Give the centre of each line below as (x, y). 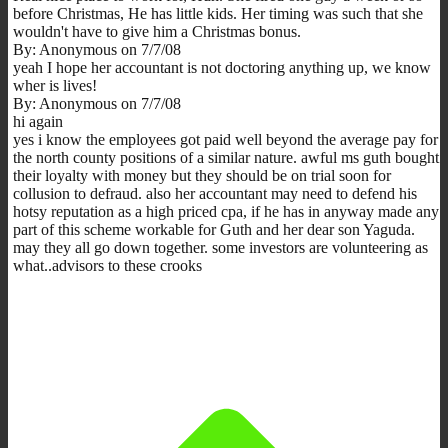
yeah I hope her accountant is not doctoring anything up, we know (222, 67)
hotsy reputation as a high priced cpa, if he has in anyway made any (226, 211)
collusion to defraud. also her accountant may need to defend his (215, 193)
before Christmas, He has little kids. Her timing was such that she (218, 13)
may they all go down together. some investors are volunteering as (220, 247)
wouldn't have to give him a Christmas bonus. (157, 31)
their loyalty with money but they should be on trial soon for (202, 175)
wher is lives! (55, 85)
